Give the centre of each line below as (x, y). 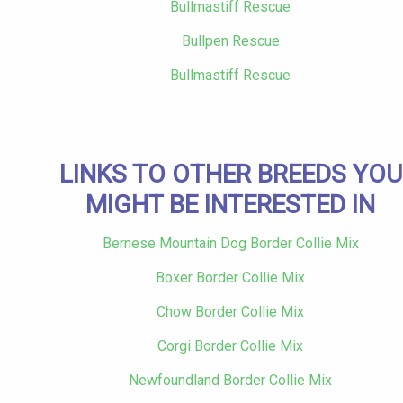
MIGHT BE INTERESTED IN (230, 205)
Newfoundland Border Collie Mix (230, 381)
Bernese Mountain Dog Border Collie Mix (230, 244)
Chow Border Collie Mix (230, 312)
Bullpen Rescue (230, 41)
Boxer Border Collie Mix (230, 278)
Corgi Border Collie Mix (230, 346)
